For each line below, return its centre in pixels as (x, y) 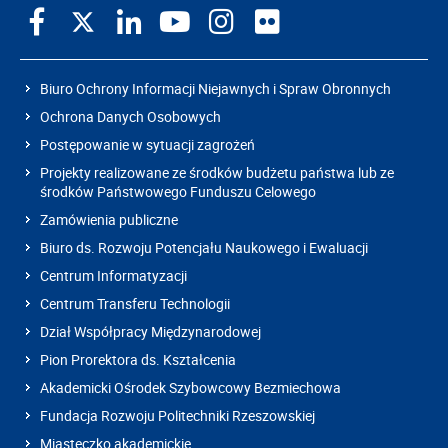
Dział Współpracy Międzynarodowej (150, 331)
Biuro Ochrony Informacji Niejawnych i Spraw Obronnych (215, 88)
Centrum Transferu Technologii (135, 303)
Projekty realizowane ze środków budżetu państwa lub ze (217, 172)
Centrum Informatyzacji (113, 275)
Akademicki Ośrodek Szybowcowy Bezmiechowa (190, 387)
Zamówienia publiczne (109, 219)
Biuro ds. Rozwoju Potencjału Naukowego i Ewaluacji (204, 247)
